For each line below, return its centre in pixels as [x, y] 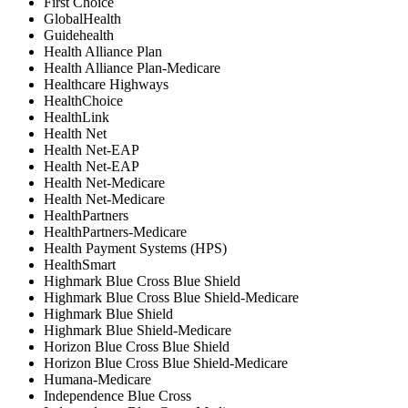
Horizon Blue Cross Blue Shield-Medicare [166, 362]
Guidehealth [79, 35]
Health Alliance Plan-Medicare [132, 67]
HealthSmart [80, 264]
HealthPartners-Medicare [115, 231]
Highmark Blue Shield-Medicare [138, 330]
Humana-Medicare [97, 379]
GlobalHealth [82, 18]
